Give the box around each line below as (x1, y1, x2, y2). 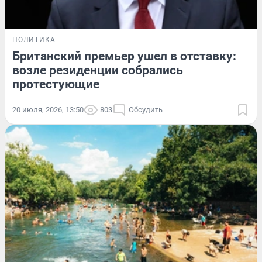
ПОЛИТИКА (12, 35, 56, 44)
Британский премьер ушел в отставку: (12, 49, 236, 63)
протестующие (12, 77, 99, 91)
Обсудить (129, 105, 163, 114)
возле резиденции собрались (12, 63, 183, 77)
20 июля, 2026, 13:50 (12, 105, 84, 114)
